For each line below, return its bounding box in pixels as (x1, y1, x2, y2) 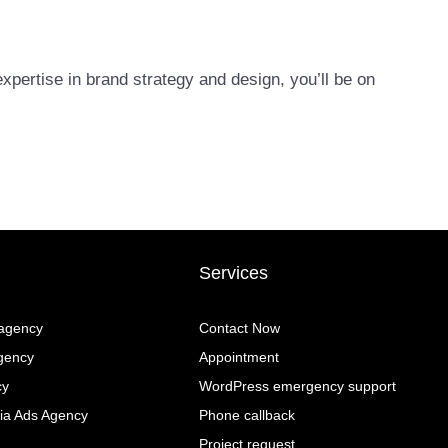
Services (199, 263, 269, 284)
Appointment (199, 349, 280, 366)
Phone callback (199, 407, 296, 424)
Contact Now (199, 320, 281, 337)
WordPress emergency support (199, 378, 397, 395)
